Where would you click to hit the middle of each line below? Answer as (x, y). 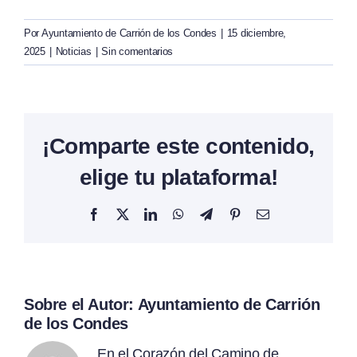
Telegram (234, 214)
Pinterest (261, 214)
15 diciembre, (257, 33)
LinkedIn (178, 214)
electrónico (295, 227)
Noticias (73, 51)
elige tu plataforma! (178, 178)
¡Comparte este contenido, (178, 147)
